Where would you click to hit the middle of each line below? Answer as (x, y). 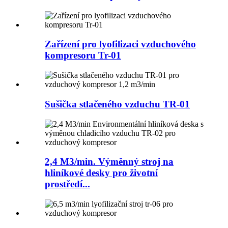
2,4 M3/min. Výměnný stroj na (109, 162)
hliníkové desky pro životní (101, 173)
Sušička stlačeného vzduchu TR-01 (117, 104)
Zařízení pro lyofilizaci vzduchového (120, 44)
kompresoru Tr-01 (83, 55)
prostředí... (67, 184)
